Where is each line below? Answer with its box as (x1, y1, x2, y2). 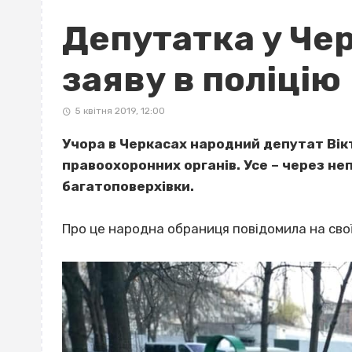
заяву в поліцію (62, 59, 341, 101)
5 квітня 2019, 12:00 (74, 105, 165, 117)
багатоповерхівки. (62, 178, 194, 195)
